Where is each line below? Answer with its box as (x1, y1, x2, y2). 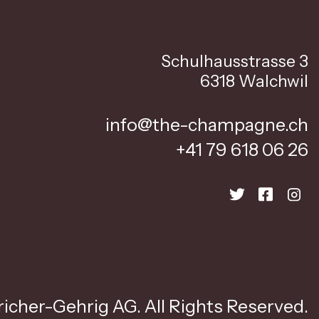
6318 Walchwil (200, 71, 308, 91)
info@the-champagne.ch (105, 114, 308, 135)
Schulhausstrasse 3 (161, 51, 308, 71)
